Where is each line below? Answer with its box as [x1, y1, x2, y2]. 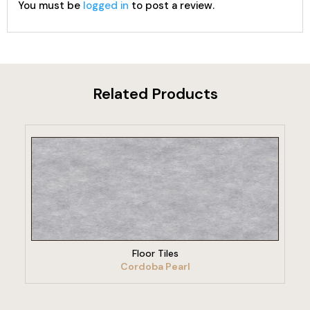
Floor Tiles [131, 247, 179, 259]
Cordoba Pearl [120, 260, 190, 273]
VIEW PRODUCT [117, 193, 190, 206]
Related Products [92, 84, 218, 104]
